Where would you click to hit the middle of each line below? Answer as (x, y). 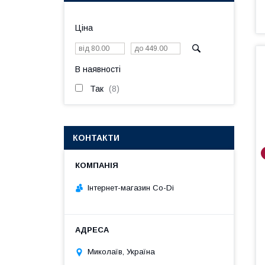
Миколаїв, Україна (121, 252)
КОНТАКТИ (96, 138)
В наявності (98, 69)
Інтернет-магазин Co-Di (131, 188)
